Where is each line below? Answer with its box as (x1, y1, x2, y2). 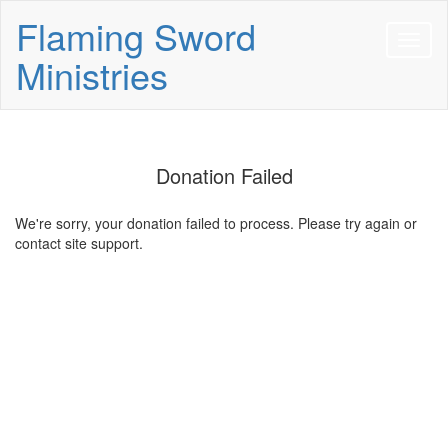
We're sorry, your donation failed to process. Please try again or (15, 213, 417, 233)
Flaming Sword (16, 10, 256, 61)
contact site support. (15, 233, 143, 253)
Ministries (16, 49, 168, 100)
